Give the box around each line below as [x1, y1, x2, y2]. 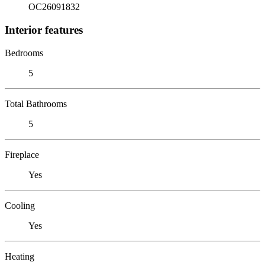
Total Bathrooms [5, 98, 67, 109]
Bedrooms [5, 47, 43, 58]
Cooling [5, 200, 35, 211]
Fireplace [5, 149, 39, 160]
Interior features [5, 23, 83, 36]
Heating [5, 251, 34, 261]
